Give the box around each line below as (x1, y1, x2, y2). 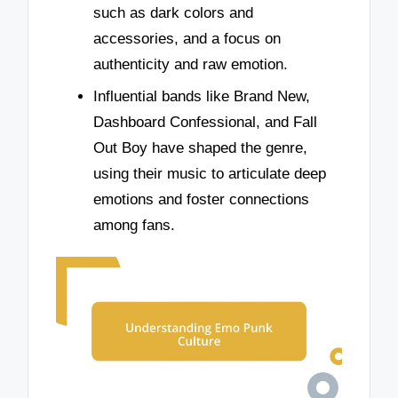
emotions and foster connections (93, 190, 309, 208)
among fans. (93, 216, 175, 234)
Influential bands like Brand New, (93, 87, 310, 105)
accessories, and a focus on (93, 30, 281, 48)
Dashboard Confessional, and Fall (93, 113, 317, 131)
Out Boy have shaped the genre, (93, 139, 307, 156)
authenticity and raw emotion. (93, 56, 288, 74)
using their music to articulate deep (93, 164, 326, 182)
